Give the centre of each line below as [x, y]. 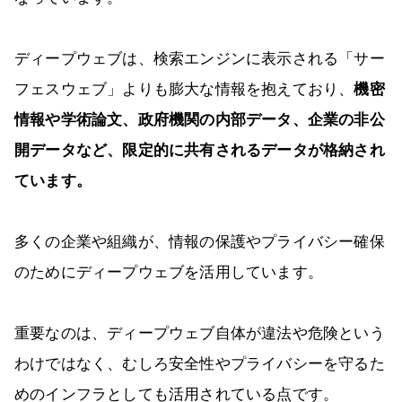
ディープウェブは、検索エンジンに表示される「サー [200, 59]
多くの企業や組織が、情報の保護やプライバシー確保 [200, 242]
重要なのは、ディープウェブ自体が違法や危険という [200, 334]
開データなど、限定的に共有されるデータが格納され [200, 151]
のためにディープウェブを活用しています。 [169, 273]
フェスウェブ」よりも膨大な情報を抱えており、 [184, 90]
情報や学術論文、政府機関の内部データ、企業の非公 [200, 120]
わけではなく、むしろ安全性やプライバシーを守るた [200, 364]
